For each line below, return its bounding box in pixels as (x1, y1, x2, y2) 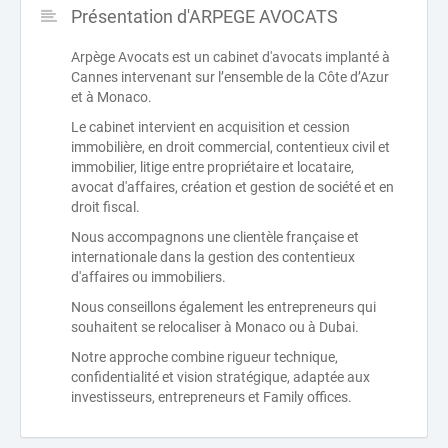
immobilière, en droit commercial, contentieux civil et (71, 139, 390, 155)
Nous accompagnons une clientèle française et (71, 229, 359, 245)
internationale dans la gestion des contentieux (71, 249, 355, 265)
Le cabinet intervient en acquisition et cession (71, 119, 350, 135)
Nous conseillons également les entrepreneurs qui (71, 299, 376, 315)
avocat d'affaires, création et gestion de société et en (71, 179, 394, 195)
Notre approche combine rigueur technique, (71, 349, 338, 365)
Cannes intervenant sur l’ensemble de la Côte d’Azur (71, 69, 389, 85)
